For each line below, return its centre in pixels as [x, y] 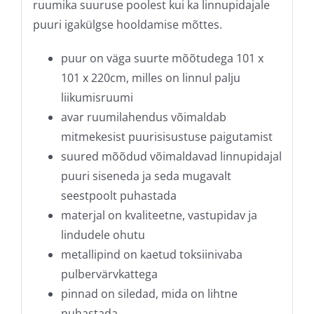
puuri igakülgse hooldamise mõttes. [127, 24]
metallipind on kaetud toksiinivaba [151, 254]
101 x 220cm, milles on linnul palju [150, 77]
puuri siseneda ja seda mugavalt [146, 176]
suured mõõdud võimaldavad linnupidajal [171, 156]
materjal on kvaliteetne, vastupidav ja [159, 215]
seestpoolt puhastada [118, 195]
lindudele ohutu [103, 234]
